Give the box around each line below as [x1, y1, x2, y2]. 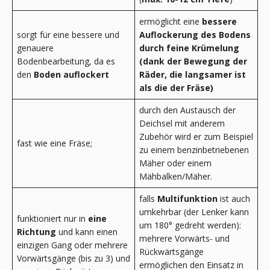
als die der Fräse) [139, 81, 213, 93]
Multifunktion [157, 192, 220, 204]
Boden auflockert [34, 68, 109, 80]
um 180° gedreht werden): [139, 219, 241, 231]
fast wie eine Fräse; [17, 137, 92, 149]
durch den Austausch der [139, 104, 236, 116]
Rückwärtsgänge [139, 245, 204, 257]
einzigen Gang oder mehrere [17, 239, 128, 251]
